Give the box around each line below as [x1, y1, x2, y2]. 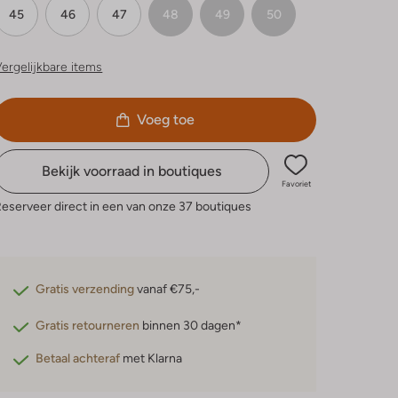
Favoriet [281, 179, 311, 188]
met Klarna [120, 350, 183, 365]
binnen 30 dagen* [139, 317, 243, 332]
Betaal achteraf [36, 350, 121, 365]
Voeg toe [136, 110, 195, 128]
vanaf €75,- [134, 281, 201, 296]
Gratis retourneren [36, 317, 140, 332]
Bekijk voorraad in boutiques [42, 162, 222, 179]
